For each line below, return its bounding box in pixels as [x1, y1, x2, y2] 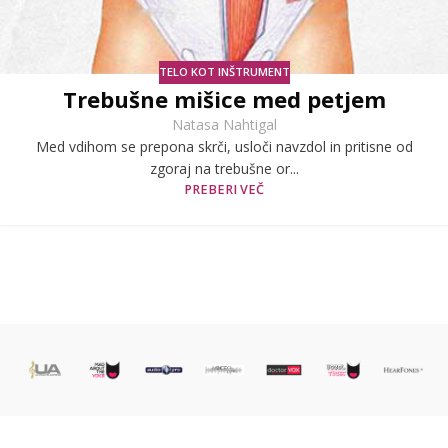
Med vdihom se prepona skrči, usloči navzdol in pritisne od [35, 136, 413, 156]
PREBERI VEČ [184, 180, 264, 198]
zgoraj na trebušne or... [149, 158, 299, 178]
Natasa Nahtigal [171, 114, 277, 134]
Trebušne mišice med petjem [62, 83, 386, 114]
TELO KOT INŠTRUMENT [158, 64, 290, 80]
